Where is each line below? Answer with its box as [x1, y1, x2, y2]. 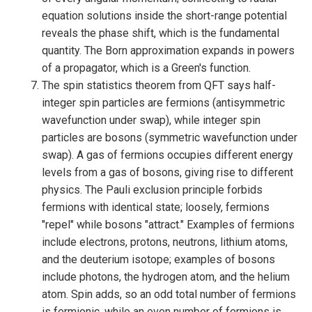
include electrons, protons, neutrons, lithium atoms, [42, 235, 288, 249]
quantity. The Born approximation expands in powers [42, 44, 295, 57]
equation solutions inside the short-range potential [42, 9, 287, 22]
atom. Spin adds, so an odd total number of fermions [42, 288, 296, 301]
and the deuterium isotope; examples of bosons [42, 253, 275, 266]
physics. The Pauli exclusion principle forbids [42, 183, 263, 196]
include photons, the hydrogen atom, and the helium [42, 270, 290, 283]
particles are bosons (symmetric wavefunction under [42, 131, 297, 144]
